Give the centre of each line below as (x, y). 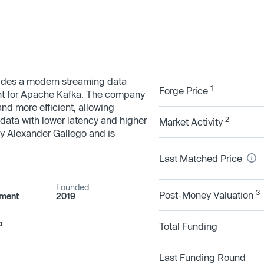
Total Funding (188, 226)
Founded (73, 187)
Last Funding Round (202, 257)
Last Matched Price (202, 158)
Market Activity (192, 121)
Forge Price (185, 90)
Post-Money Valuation (207, 194)
